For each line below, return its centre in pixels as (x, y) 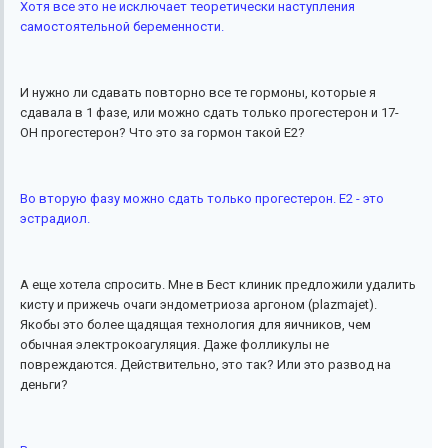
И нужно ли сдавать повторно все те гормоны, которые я (198, 93)
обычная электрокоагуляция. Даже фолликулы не (174, 345)
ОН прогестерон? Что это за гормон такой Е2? (162, 133)
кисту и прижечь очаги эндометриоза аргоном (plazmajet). (198, 305)
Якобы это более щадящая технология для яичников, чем (195, 325)
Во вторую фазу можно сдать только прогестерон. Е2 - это (202, 199)
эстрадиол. (55, 219)
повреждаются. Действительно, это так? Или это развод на (205, 365)
